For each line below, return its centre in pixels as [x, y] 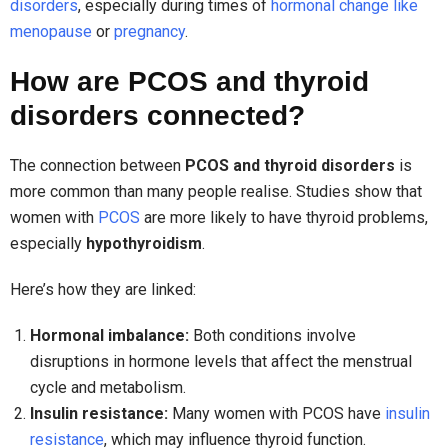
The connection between [97, 166]
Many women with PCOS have [276, 414]
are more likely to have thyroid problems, [284, 218]
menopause [51, 32]
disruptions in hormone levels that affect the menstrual [221, 362]
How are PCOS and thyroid [189, 82]
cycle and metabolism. [108, 388]
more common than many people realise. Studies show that [216, 192]
